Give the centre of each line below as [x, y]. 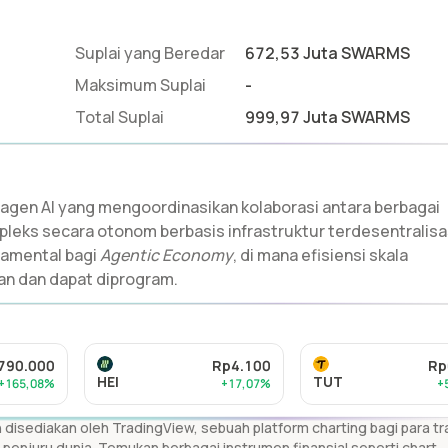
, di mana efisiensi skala [320, 255]
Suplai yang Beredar [150, 53]
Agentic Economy [166, 255]
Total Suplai [119, 117]
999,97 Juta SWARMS [327, 117]
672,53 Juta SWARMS [327, 53]
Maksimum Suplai [140, 85]
